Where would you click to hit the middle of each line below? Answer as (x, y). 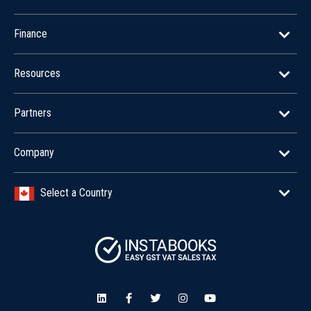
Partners (33, 113)
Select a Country (74, 193)
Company (34, 153)
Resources (37, 74)
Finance (31, 34)
